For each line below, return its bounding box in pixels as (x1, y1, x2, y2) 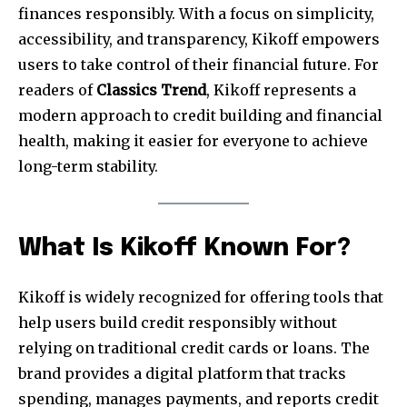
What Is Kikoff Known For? (18, 236, 351, 262)
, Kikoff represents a (206, 80, 356, 99)
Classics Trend (96, 80, 206, 99)
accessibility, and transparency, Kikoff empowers (18, 29, 380, 48)
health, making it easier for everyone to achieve (18, 131, 368, 150)
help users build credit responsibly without (18, 313, 337, 333)
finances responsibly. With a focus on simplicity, (18, 4, 374, 23)
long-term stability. (18, 156, 158, 175)
